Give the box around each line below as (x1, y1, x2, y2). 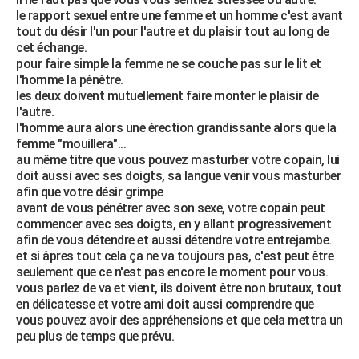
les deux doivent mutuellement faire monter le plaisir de (16, 88, 318, 103)
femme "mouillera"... (16, 136, 126, 151)
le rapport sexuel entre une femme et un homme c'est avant (16, 8, 343, 23)
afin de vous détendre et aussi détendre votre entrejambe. (16, 232, 332, 248)
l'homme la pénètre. (16, 72, 123, 87)
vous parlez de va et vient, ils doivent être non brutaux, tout (16, 280, 341, 296)
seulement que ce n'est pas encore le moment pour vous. (16, 264, 328, 280)
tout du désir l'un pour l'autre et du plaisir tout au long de (16, 24, 329, 39)
